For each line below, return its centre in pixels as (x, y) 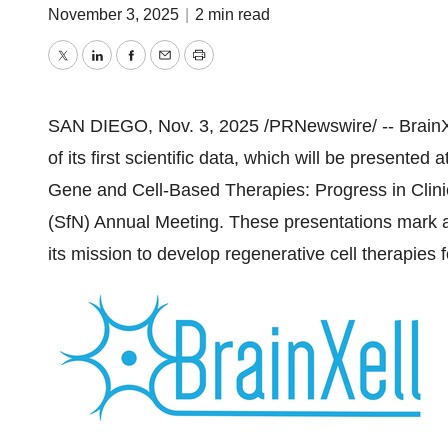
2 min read (232, 14)
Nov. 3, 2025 (208, 126)
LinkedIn (129, 69)
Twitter (88, 69)
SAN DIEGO (98, 126)
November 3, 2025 (115, 14)
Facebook (169, 69)
